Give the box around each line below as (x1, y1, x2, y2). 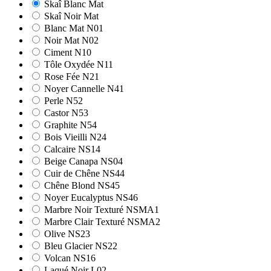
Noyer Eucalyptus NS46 (44, 192, 138, 203)
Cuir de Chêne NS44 (44, 168, 125, 179)
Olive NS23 (44, 229, 90, 240)
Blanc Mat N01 (44, 23, 103, 34)
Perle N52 (44, 96, 83, 106)
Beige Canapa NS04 (44, 156, 123, 167)
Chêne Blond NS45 (44, 180, 120, 191)
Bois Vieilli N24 (44, 132, 106, 143)
